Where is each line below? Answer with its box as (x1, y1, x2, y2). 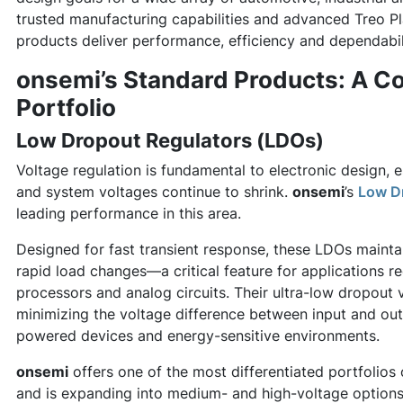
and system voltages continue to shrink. (16, 183, 292, 201)
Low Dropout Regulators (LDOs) (16, 129, 324, 152)
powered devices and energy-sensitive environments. (16, 327, 380, 345)
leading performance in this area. (16, 204, 241, 222)
